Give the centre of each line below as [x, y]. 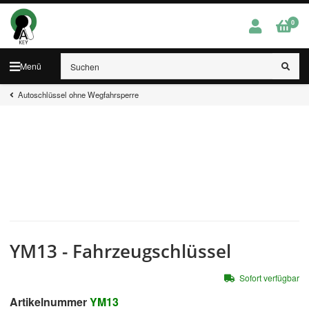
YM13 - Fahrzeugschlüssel [120, 251]
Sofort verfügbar [269, 278]
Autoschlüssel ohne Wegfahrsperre [78, 95]
